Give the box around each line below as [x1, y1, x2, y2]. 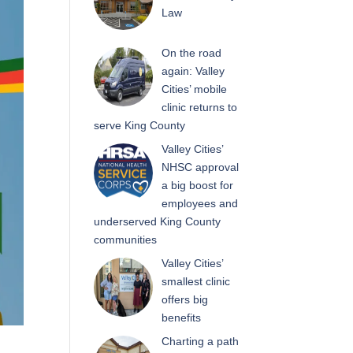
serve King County [94, 118, 186, 132]
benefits [161, 310, 201, 324]
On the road [161, 46, 221, 59]
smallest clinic [161, 274, 230, 288]
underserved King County [94, 214, 221, 228]
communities [94, 232, 158, 246]
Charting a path [161, 334, 239, 347]
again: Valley [161, 64, 225, 77]
